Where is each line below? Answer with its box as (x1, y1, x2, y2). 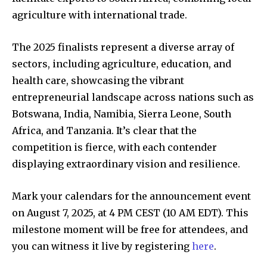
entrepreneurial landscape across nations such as (12, 91, 254, 103)
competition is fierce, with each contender (12, 141, 217, 153)
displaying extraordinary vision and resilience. (12, 157, 240, 170)
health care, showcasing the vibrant (12, 74, 184, 86)
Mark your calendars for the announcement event (12, 190, 251, 202)
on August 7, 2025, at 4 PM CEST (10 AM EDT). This (12, 206, 249, 219)
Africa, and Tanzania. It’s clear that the (12, 124, 197, 136)
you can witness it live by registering (12, 240, 192, 252)
